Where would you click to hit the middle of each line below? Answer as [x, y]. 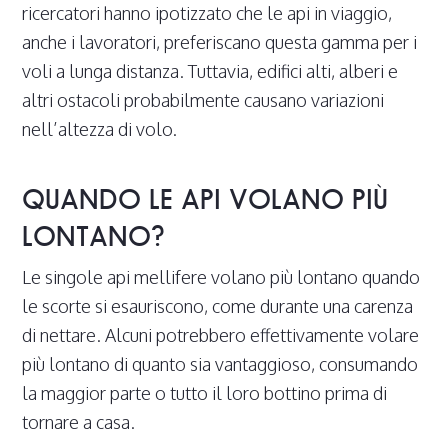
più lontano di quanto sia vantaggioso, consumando [220, 364]
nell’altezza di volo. [100, 129]
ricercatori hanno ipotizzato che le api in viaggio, [207, 13]
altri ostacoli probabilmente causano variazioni [203, 100]
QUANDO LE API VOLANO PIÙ [205, 199]
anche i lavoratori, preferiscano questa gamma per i [220, 42]
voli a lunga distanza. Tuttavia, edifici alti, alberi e [210, 71]
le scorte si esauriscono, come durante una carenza [218, 306]
